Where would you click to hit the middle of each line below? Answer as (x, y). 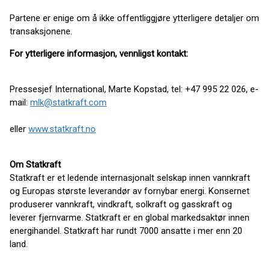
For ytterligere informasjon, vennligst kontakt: (99, 54)
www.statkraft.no (62, 129)
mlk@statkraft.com (68, 102)
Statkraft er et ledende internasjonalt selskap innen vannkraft (130, 178)
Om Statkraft (35, 165)
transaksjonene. (41, 31)
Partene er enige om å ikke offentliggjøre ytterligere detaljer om (134, 18)
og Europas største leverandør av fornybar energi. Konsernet (130, 191)
